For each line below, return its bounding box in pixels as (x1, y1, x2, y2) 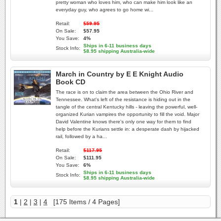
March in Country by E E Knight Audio (56, 70, 184, 78)
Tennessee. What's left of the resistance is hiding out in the (56, 97, 190, 102)
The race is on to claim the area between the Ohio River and (56, 89, 193, 95)
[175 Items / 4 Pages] (47, 198, 120, 206)
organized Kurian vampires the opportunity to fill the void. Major (56, 111, 199, 117)
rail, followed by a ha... (56, 134, 107, 139)
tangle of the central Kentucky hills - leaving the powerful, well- (56, 104, 197, 110)
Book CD (56, 78, 85, 86)
